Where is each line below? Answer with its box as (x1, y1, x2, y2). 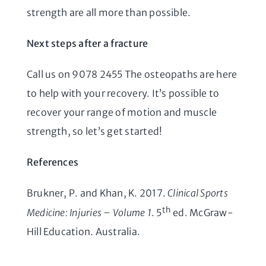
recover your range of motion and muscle (26, 106, 217, 118)
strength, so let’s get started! (26, 125, 163, 137)
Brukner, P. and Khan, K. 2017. (26, 186, 168, 199)
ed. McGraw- (170, 206, 233, 218)
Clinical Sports (167, 186, 228, 199)
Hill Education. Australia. (26, 225, 141, 237)
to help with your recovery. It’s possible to (26, 87, 220, 99)
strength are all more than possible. (26, 6, 191, 18)
